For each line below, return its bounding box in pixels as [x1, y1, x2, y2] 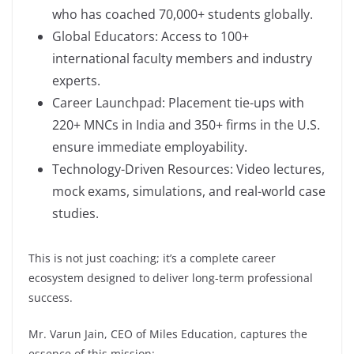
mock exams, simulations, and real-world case [52, 182, 326, 200]
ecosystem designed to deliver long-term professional [28, 269, 313, 285]
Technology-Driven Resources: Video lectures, [52, 160, 325, 178]
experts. [52, 71, 100, 89]
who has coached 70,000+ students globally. [52, 5, 313, 23]
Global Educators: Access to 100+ [52, 27, 249, 45]
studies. [52, 204, 99, 222]
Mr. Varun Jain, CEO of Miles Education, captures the [28, 326, 307, 341]
